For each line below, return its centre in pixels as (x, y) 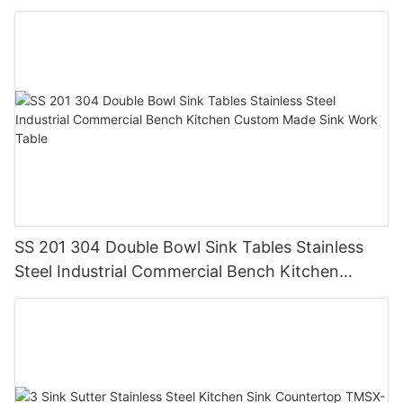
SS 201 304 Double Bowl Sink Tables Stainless (189, 247)
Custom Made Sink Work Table (131, 296)
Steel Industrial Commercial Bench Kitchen (177, 272)
